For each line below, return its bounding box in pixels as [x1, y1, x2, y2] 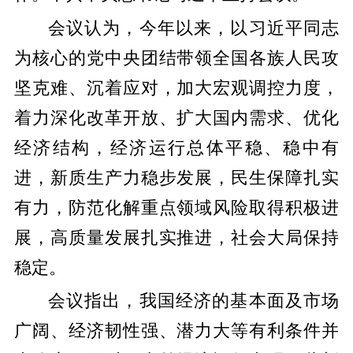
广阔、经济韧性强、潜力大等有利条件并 [13, 321, 340, 341]
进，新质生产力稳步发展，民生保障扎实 [13, 168, 340, 188]
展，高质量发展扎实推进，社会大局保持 [13, 228, 340, 247]
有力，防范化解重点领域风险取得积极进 [13, 198, 340, 217]
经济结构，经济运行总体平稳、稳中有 [13, 138, 340, 158]
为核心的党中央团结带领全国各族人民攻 [13, 48, 340, 68]
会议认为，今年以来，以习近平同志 [47, 18, 340, 38]
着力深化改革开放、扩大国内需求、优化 [13, 108, 340, 128]
